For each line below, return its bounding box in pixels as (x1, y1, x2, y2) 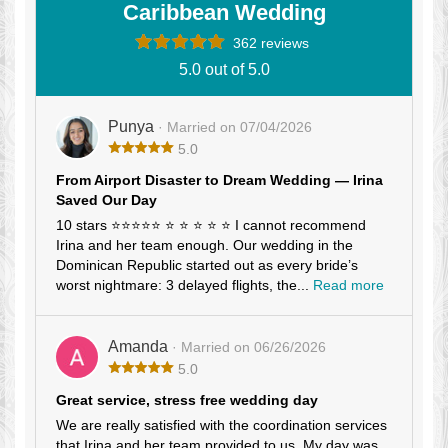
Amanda (108, 338, 172, 356)
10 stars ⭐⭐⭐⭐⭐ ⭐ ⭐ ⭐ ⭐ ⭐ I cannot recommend (56, 217, 366, 234)
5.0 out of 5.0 (178, 61, 270, 79)
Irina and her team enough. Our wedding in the (56, 237, 353, 254)
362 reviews (233, 35, 309, 52)
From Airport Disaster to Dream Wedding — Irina (56, 172, 383, 189)
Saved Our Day (56, 192, 157, 209)
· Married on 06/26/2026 (172, 339, 326, 356)
